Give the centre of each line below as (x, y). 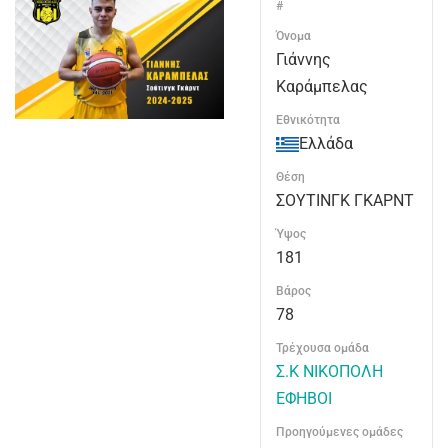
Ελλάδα (326, 143)
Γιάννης (303, 59)
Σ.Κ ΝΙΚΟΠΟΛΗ (329, 371)
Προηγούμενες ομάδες (339, 432)
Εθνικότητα (308, 120)
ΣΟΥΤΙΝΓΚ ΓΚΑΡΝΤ (345, 200)
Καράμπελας (322, 86)
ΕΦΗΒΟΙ (304, 398)
